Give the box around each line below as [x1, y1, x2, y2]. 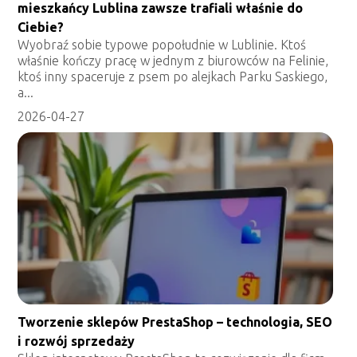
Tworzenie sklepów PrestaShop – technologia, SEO [18, 314, 333, 329]
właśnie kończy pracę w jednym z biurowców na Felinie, [18, 53, 329, 68]
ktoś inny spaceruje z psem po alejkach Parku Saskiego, [18, 69, 328, 84]
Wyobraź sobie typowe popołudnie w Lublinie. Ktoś [18, 37, 307, 52]
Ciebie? [18, 19, 65, 34]
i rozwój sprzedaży [18, 333, 135, 348]
